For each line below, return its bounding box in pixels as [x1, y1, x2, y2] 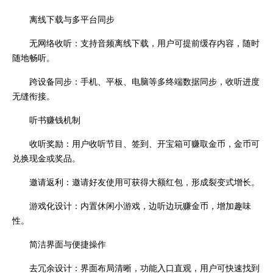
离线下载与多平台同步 [29, 13, 115, 26]
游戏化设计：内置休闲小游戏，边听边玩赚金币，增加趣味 [29, 199, 251, 212]
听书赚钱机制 [29, 113, 80, 126]
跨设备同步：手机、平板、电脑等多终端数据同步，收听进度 [29, 75, 260, 88]
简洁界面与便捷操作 [29, 238, 106, 250]
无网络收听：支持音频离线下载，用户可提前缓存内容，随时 [29, 37, 260, 49]
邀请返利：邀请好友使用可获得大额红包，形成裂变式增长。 [29, 175, 260, 188]
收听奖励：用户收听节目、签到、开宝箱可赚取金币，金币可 [29, 137, 260, 150]
